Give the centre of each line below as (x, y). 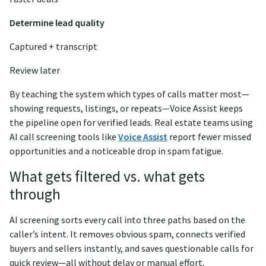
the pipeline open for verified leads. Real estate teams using (131, 123)
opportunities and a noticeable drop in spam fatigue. (116, 151)
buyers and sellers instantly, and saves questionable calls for (132, 248)
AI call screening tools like (64, 137)
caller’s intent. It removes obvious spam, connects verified (127, 234)
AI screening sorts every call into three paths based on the (127, 220)
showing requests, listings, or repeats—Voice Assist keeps (126, 108)
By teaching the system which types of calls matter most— (129, 94)
